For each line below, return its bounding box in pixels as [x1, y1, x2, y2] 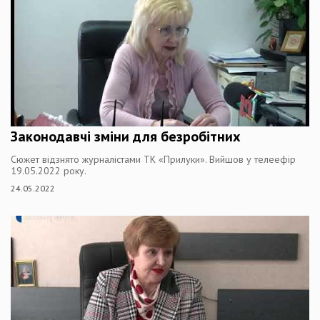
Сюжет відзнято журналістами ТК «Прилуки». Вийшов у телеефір [11, 153, 296, 166]
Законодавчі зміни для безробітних [11, 127, 241, 146]
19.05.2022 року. [11, 164, 86, 177]
